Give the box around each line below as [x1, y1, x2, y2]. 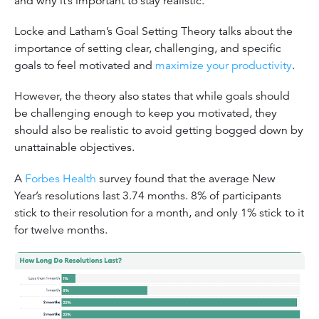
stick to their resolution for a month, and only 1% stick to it [14, 205, 304, 220]
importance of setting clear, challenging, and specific [14, 41, 281, 56]
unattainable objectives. [14, 140, 135, 155]
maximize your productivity [155, 58, 292, 73]
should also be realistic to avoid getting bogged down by [14, 123, 303, 138]
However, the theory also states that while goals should [14, 89, 290, 104]
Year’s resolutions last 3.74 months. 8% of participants [14, 188, 281, 203]
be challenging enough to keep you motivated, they [14, 106, 277, 121]
